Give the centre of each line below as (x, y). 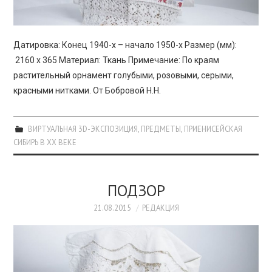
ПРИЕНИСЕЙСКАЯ (213, 129)
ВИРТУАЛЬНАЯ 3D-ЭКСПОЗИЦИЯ (83, 129)
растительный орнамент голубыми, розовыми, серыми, (124, 76)
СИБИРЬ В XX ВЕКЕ (45, 142)
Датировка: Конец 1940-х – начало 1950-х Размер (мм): (125, 45)
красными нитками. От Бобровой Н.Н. (87, 91)
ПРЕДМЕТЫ (161, 129)
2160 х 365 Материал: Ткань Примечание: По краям (117, 60)
